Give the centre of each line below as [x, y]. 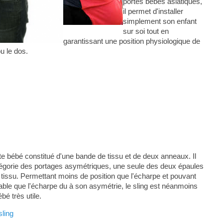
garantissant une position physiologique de [131, 41]
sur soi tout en [146, 31]
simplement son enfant [160, 21]
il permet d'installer [153, 11]
